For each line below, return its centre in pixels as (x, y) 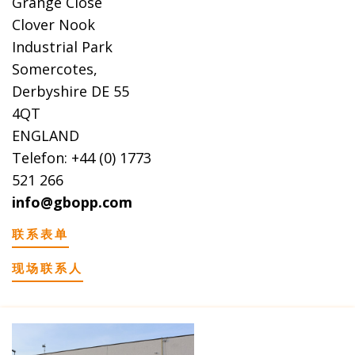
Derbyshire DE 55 (71, 92)
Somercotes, (55, 69)
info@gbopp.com (72, 202)
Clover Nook (53, 25)
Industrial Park (62, 47)
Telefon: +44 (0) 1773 (82, 158)
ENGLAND (46, 136)
